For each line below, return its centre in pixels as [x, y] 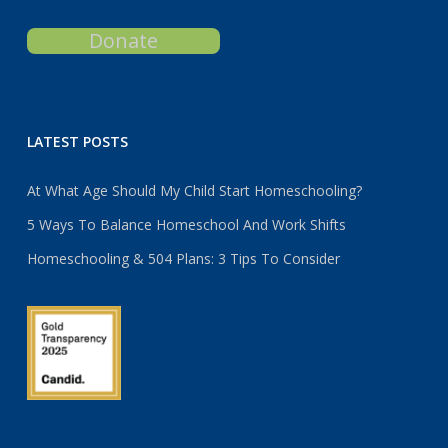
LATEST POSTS [77, 142]
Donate [124, 41]
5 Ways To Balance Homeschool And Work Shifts [186, 225]
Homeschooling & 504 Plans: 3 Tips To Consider [183, 259]
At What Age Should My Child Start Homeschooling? [194, 191]
